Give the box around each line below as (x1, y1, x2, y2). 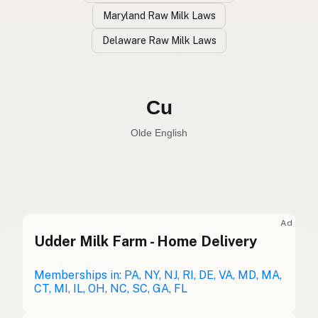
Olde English (240, 209, 297, 221)
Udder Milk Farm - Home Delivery (34, 233, 257, 251)
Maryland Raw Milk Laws (102, 9, 216, 21)
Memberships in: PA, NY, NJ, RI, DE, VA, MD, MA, (34, 268, 282, 283)
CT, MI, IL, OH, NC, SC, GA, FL (34, 282, 187, 296)
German (262, 300, 297, 312)
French (265, 270, 297, 282)
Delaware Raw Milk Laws (102, 34, 216, 46)
